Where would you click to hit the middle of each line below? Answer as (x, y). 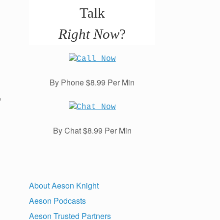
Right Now (89, 34)
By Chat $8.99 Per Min (92, 131)
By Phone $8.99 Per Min (92, 82)
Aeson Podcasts (58, 201)
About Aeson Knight (64, 186)
